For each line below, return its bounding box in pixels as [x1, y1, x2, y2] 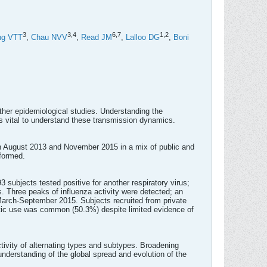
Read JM [81, 33, 112, 42]
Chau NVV [31, 33, 67, 42]
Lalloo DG [126, 33, 160, 42]
